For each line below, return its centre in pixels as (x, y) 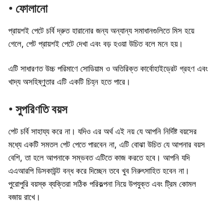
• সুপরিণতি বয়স (38, 110)
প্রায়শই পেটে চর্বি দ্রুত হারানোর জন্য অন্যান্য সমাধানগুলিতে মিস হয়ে (101, 31)
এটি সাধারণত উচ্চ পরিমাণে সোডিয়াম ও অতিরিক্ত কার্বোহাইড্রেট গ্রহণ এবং (108, 69)
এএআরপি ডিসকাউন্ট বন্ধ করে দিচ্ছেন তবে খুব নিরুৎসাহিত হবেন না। (99, 171)
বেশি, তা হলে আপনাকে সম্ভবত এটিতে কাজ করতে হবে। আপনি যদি (99, 158)
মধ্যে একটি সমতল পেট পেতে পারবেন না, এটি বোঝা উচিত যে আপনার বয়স (107, 145)
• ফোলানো (28, 9)
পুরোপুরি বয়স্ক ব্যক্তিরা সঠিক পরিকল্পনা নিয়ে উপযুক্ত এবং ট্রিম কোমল (102, 184)
